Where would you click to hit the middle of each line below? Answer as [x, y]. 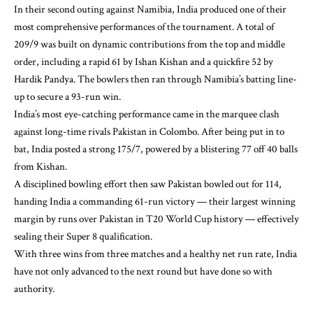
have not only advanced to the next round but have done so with [143, 271]
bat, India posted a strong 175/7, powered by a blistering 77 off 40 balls [156, 149]
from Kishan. [41, 166]
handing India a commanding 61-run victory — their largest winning [155, 201]
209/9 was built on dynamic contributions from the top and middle [150, 44]
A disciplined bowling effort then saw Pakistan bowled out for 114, [148, 184]
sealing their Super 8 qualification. [83, 236]
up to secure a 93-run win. [67, 96]
